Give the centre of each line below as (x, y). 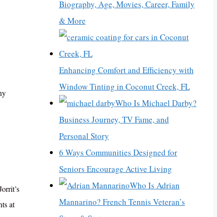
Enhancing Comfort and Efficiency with (126, 70)
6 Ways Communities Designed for (118, 152)
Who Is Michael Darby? (156, 103)
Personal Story (84, 136)
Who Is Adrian (155, 185)
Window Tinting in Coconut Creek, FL (124, 86)
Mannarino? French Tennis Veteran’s (122, 201)
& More (72, 20)
